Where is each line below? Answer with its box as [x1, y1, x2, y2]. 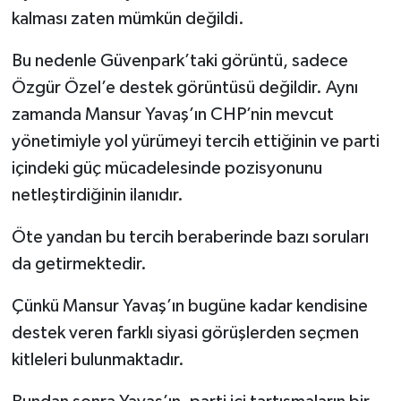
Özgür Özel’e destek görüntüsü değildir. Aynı [11, 79, 358, 98]
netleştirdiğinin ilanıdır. [11, 186, 183, 205]
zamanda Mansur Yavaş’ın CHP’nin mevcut [11, 106, 334, 124]
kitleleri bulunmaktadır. [11, 351, 184, 370]
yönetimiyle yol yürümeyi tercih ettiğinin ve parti [11, 132, 380, 151]
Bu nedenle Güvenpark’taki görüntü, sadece [11, 52, 348, 71]
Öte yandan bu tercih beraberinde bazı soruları [11, 228, 369, 247]
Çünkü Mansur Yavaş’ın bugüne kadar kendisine [11, 297, 368, 316]
